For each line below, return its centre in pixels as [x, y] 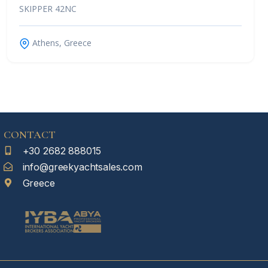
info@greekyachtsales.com [82, 167]
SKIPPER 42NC [48, 8]
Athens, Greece [61, 42]
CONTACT [29, 134]
